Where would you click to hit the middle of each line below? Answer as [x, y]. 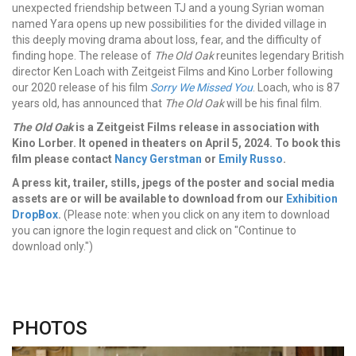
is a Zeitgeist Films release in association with [196, 127]
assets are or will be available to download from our [149, 198]
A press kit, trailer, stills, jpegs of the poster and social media [173, 182]
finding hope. [45, 55]
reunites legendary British [279, 55]
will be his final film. [273, 103]
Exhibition [312, 198]
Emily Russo [251, 159]
